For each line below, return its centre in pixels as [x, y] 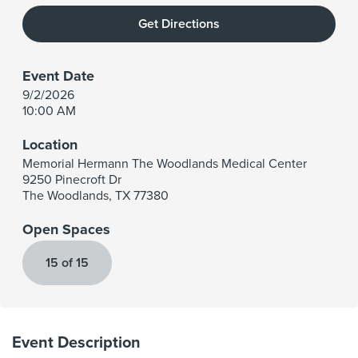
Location [50, 145]
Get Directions [179, 24]
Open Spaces [66, 229]
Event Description [76, 343]
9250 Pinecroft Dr [72, 180]
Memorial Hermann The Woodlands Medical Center [165, 164]
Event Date [58, 76]
